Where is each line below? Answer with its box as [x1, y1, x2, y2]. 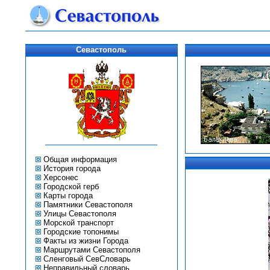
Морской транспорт [43, 218, 114, 227]
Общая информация [43, 155, 117, 164]
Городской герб [43, 182, 99, 191]
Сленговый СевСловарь [43, 254, 131, 263]
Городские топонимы [43, 227, 119, 236]
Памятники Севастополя [43, 200, 133, 209]
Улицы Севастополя [43, 209, 116, 218]
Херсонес [43, 173, 78, 182]
